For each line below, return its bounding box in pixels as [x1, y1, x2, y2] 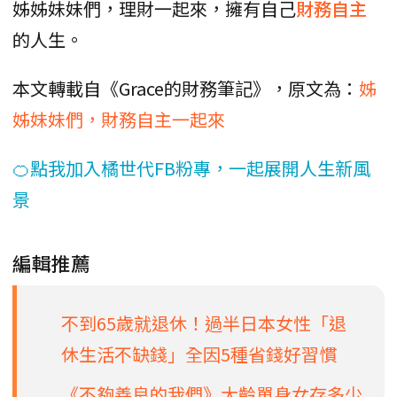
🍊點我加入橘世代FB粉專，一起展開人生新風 [12, 155, 370, 182]
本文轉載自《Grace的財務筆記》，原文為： [12, 75, 359, 102]
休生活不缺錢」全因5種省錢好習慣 [61, 341, 337, 368]
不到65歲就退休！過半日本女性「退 [61, 310, 346, 337]
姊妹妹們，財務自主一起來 [12, 106, 225, 133]
